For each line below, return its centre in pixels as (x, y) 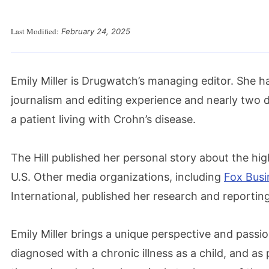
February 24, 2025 (95, 31)
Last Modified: (35, 31)
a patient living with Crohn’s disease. (103, 119)
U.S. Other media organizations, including (117, 177)
